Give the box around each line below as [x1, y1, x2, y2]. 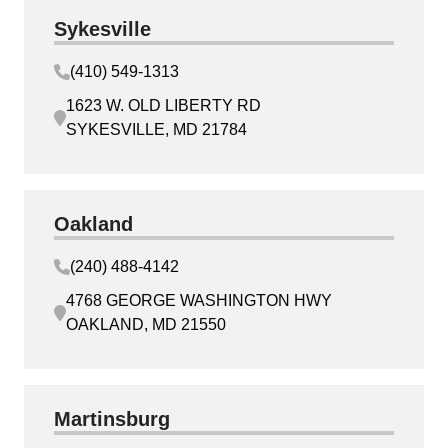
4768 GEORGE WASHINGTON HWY [66, 291, 332, 309]
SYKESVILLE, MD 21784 [66, 120, 247, 138]
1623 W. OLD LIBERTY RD [66, 96, 261, 114]
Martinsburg [54, 407, 170, 430]
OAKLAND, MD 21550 [66, 315, 226, 333]
